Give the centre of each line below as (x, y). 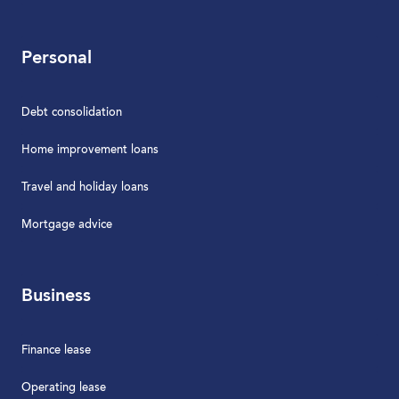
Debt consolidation (72, 113)
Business (56, 297)
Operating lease (64, 388)
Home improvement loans (90, 150)
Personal (57, 59)
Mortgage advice (67, 225)
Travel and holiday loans (85, 187)
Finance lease (56, 350)
